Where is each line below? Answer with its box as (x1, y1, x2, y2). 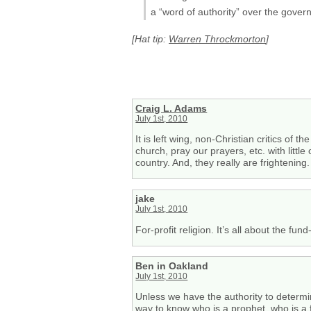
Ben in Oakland (135, 260, 209, 271)
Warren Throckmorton (169, 33, 266, 44)
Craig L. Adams (135, 102, 208, 114)
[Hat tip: (132, 33, 169, 44)
